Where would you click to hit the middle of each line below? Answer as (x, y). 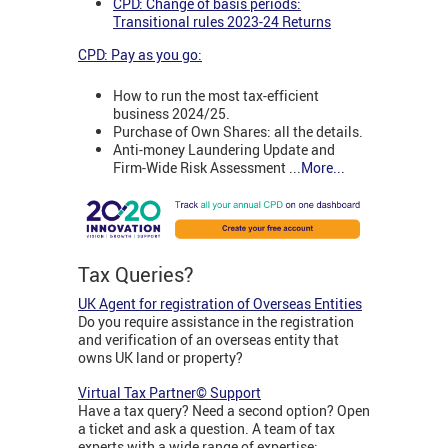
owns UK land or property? (160, 358)
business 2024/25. (171, 113)
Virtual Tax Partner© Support (169, 393)
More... (323, 167)
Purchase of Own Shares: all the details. (238, 131)
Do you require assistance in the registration (216, 322)
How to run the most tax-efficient (216, 95)
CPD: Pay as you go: (140, 55)
